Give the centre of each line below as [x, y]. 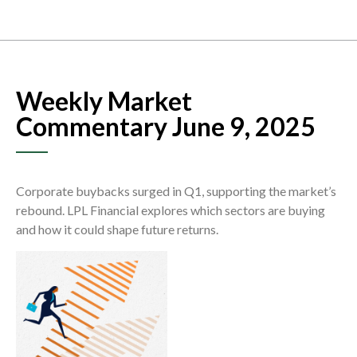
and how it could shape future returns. [118, 229]
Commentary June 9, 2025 [166, 127]
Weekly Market [104, 101]
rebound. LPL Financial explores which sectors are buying [171, 210]
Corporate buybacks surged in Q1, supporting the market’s [176, 191]
